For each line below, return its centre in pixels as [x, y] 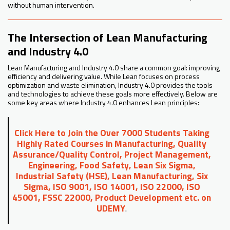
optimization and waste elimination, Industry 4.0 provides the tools [110, 85]
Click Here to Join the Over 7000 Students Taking [112, 133]
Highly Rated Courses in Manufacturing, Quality [112, 144]
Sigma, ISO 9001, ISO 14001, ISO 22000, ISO [112, 187]
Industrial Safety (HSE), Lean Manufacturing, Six [112, 176]
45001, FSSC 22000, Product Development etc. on [112, 198]
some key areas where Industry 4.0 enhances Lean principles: [103, 103]
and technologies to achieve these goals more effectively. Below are [113, 94]
